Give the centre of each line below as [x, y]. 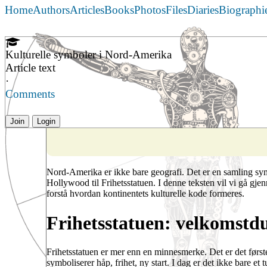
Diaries [203, 10]
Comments [30, 94]
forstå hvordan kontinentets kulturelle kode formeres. [145, 194]
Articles [87, 10]
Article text [30, 68]
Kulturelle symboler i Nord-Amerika [89, 55]
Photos [150, 10]
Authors [51, 10]
